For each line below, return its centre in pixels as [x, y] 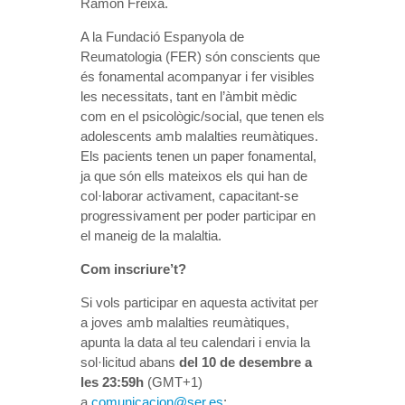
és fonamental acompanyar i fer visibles [198, 76]
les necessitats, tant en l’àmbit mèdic [189, 96]
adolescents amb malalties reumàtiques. [199, 136]
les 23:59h [112, 381]
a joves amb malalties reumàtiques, [185, 322]
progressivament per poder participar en [198, 215]
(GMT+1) [173, 381]
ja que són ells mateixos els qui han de [194, 175]
